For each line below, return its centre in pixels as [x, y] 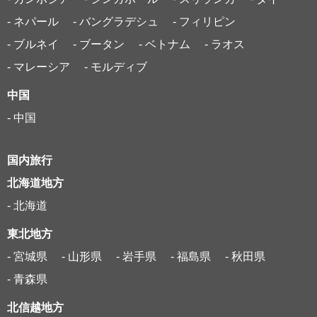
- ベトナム [165, 44]
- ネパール [33, 21]
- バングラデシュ [116, 21]
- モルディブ [116, 67]
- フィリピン [204, 21]
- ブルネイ [33, 44]
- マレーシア [39, 67]
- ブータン [99, 44]
